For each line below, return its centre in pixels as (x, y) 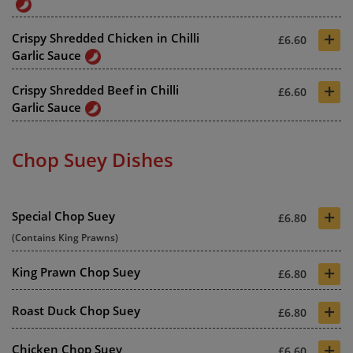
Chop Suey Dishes (93, 159)
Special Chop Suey (63, 216)
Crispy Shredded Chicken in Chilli (106, 37)
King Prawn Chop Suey (76, 271)
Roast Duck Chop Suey (76, 310)
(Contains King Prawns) (65, 237)
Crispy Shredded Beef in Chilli (95, 89)
